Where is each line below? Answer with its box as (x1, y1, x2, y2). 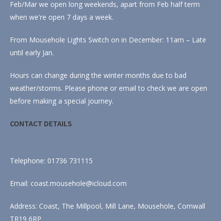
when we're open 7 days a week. (10, 12, 113, 22)
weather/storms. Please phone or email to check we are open (10, 83, 207, 93)
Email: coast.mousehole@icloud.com (10, 179, 127, 188)
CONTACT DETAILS (10, 118, 72, 129)
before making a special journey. (10, 96, 113, 106)
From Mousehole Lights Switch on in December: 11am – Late (10, 35, 206, 45)
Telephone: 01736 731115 (10, 156, 93, 166)
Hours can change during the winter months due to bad (10, 71, 186, 80)
